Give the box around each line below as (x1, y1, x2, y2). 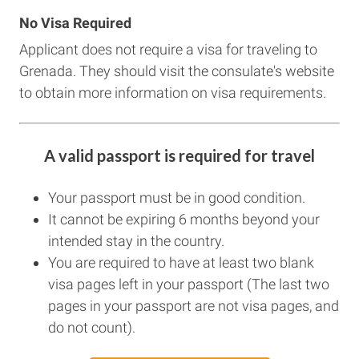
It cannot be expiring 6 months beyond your (48, 211, 320, 228)
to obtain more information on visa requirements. (19, 84, 326, 101)
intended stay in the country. (48, 232, 224, 249)
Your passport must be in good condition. (48, 189, 305, 206)
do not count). (48, 319, 135, 336)
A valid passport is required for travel (44, 146, 315, 165)
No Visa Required (19, 14, 131, 31)
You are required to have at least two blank (48, 254, 314, 271)
